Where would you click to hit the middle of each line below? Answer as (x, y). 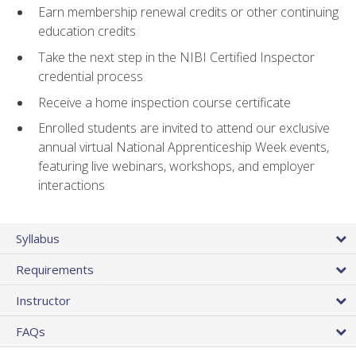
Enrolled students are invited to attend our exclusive (184, 128)
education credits (87, 31)
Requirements (55, 270)
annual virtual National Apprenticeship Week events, (184, 147)
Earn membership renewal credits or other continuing (188, 12)
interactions (72, 186)
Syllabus (38, 239)
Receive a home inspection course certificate (164, 102)
